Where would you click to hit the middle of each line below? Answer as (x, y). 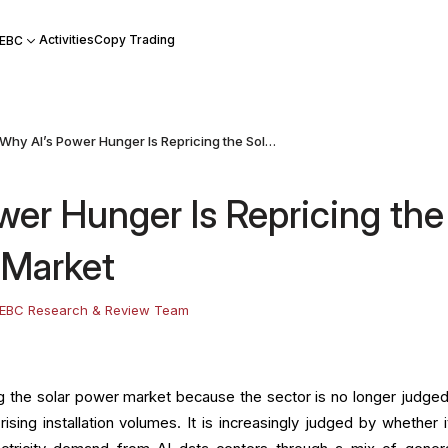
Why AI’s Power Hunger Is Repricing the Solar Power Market (270, 141)
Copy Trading (134, 39)
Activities (66, 39)
